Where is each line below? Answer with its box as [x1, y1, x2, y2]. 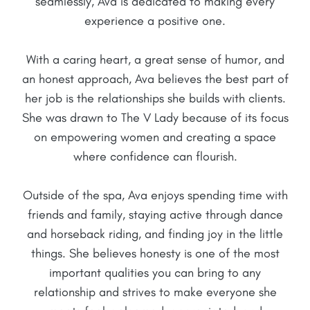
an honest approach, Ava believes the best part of [21, 71, 289, 86]
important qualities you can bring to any [49, 264, 261, 280]
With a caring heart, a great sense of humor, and [26, 51, 284, 67]
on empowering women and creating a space [34, 129, 276, 145]
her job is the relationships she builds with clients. [24, 90, 286, 106]
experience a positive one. [84, 12, 226, 28]
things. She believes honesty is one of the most [30, 245, 280, 261]
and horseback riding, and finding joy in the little [27, 226, 283, 241]
